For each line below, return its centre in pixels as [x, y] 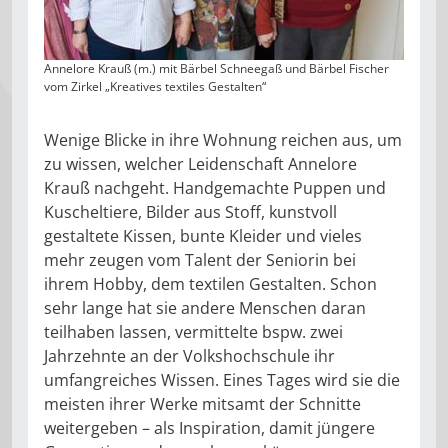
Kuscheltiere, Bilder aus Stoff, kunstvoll [190, 212]
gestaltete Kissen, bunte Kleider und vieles [203, 236]
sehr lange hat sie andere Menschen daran [205, 308]
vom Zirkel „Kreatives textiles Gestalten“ [155, 87]
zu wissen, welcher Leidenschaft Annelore [200, 164]
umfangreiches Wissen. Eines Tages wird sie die [222, 380]
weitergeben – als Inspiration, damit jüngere [209, 428]
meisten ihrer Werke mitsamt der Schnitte [202, 404]
